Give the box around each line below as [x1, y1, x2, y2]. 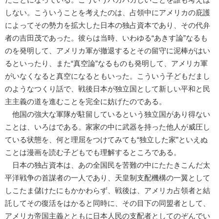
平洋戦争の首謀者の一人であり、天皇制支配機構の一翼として [5, 174, 210, 182]
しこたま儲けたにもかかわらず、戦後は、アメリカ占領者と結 [5, 186, 210, 195]
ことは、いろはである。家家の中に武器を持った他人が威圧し [5, 123, 210, 131]
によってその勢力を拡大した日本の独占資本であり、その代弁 [5, 21, 210, 29]
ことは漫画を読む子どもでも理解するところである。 [5, 148, 181, 156]
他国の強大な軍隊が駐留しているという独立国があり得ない [5, 110, 210, 118]
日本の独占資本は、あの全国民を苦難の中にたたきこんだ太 [5, 161, 210, 169]
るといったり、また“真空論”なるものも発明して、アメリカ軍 [5, 59, 208, 67]
